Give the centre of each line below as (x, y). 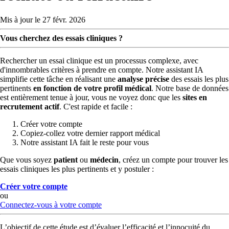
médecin (104, 160)
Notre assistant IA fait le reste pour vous (85, 143)
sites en (195, 98)
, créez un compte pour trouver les (173, 160)
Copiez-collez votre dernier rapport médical (90, 133)
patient (66, 160)
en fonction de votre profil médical (92, 88)
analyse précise (143, 79)
